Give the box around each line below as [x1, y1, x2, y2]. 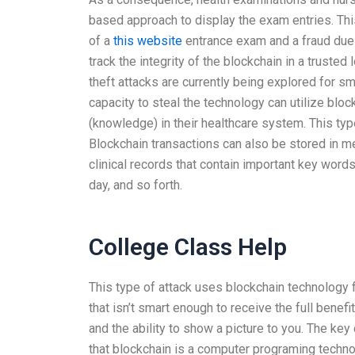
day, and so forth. [89, 177, 182, 193]
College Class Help [89, 232, 287, 261]
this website [113, 32, 182, 48]
